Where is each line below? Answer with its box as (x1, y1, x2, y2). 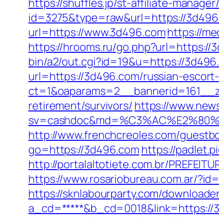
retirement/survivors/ (28, 98, 132, 113)
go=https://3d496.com (28, 142, 139, 157)
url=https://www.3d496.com (28, 25, 166, 40)
